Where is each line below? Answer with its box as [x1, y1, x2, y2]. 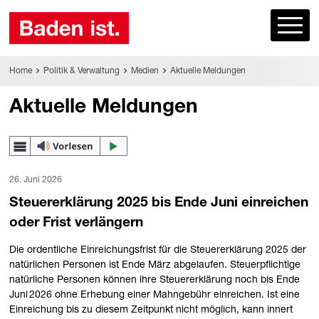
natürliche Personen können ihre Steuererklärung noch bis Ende [9, 276, 300, 286]
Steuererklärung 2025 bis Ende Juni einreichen [9, 196, 309, 211]
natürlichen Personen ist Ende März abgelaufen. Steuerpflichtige [9, 261, 301, 271]
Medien [130, 66, 159, 75]
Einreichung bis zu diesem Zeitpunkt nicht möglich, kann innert [9, 305, 293, 316]
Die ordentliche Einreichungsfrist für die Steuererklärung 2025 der [9, 246, 307, 256]
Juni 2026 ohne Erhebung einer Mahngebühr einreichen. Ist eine [9, 291, 300, 301]
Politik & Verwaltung [43, 66, 120, 75]
